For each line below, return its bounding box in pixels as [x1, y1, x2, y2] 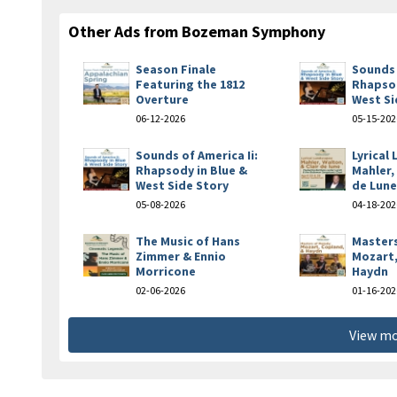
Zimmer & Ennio [136, 247, 226, 264]
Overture [136, 90, 189, 107]
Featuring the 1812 [136, 75, 245, 92]
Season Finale [136, 60, 216, 77]
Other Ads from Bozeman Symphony [68, 20, 325, 42]
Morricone [136, 262, 196, 279]
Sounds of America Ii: [136, 146, 258, 163]
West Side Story [136, 176, 229, 193]
